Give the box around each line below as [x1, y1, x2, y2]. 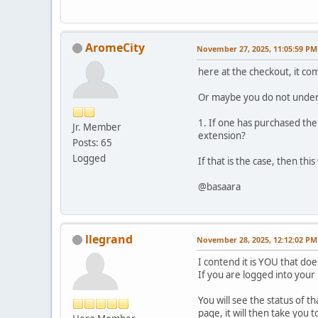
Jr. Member [72, 120, 121, 133]
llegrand [85, 231, 133, 247]
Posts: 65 [72, 136, 112, 149]
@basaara [198, 180, 241, 193]
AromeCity [85, 39, 145, 55]
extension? [198, 128, 246, 142]
